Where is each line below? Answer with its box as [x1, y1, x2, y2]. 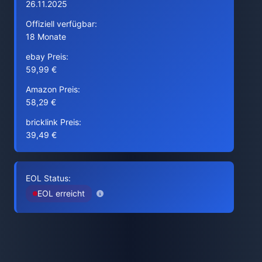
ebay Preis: [26, 51, 68, 61]
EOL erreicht [37, 188, 85, 198]
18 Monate [26, 32, 66, 42]
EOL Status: [26, 173, 71, 183]
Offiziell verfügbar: [26, 19, 97, 29]
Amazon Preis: [26, 84, 80, 94]
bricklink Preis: [26, 117, 81, 127]
